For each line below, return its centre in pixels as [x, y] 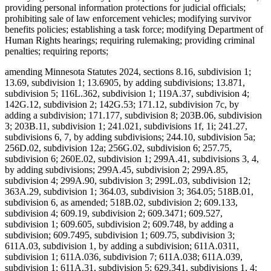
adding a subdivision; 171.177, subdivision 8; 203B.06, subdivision [133, 116]
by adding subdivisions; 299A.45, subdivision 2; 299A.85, [116, 170]
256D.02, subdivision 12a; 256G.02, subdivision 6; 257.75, [118, 148]
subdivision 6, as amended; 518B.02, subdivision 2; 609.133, [121, 203]
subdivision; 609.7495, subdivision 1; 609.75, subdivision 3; [120, 235]
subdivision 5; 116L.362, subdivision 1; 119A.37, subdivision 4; [127, 94]
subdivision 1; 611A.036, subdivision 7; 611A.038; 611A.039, [124, 257]
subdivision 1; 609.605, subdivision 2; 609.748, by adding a [119, 224]
